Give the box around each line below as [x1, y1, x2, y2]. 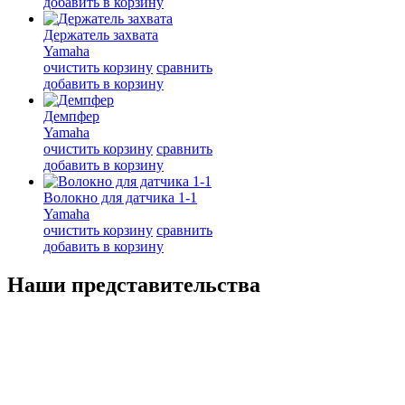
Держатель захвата [43, 26, 158, 42]
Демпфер [43, 108, 99, 124]
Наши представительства [7, 272, 260, 297]
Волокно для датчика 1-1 [43, 189, 197, 205]
